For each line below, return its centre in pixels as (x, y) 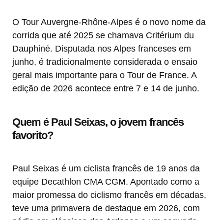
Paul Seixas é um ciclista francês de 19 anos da (106, 169)
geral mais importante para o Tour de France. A (104, 75)
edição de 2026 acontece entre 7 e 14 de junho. (106, 89)
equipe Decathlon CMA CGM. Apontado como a (106, 182)
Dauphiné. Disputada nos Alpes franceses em (102, 49)
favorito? (33, 136)
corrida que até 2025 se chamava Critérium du (103, 36)
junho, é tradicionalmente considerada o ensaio (105, 62)
